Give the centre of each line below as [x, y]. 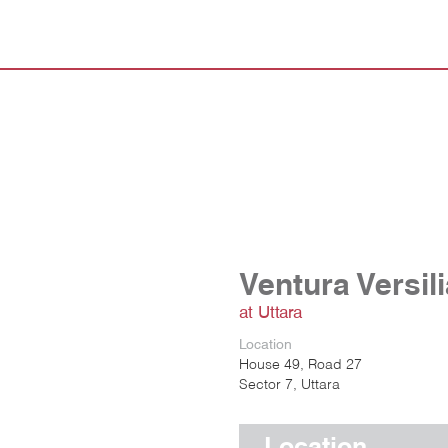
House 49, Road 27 [300, 363]
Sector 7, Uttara [289, 383]
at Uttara [270, 312]
